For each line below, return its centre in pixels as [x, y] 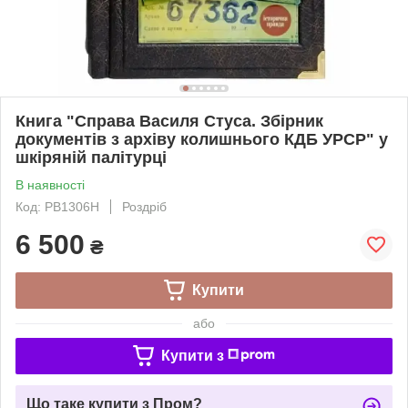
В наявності [50, 184]
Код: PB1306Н [57, 206]
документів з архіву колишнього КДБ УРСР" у [202, 139]
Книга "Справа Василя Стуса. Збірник [169, 121]
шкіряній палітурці [91, 157]
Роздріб [144, 206]
